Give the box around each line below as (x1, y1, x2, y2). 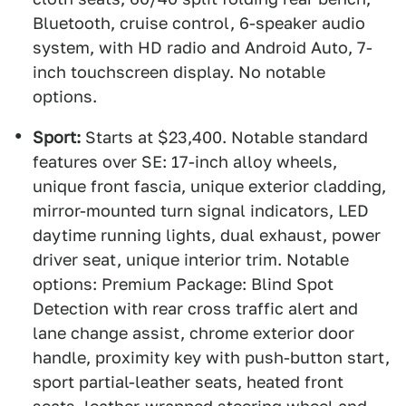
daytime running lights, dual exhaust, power (33, 226, 381, 245)
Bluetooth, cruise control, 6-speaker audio (33, 14, 365, 33)
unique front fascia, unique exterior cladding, (33, 177, 386, 196)
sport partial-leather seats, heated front (33, 372, 343, 391)
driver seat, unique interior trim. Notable (33, 250, 349, 269)
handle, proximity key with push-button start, (33, 348, 390, 367)
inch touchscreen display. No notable (33, 63, 325, 82)
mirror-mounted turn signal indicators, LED (33, 201, 369, 220)
